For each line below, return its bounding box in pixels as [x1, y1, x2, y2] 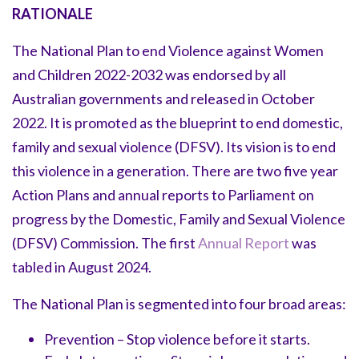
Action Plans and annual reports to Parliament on [12, 186, 314, 204]
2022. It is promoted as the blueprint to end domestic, [12, 114, 343, 132]
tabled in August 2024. [12, 258, 151, 276]
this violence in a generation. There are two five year [12, 162, 338, 180]
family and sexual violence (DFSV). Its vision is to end [12, 138, 336, 156]
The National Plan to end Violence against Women [12, 42, 324, 60]
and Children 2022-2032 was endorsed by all [12, 66, 286, 84]
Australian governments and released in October [12, 90, 315, 108]
